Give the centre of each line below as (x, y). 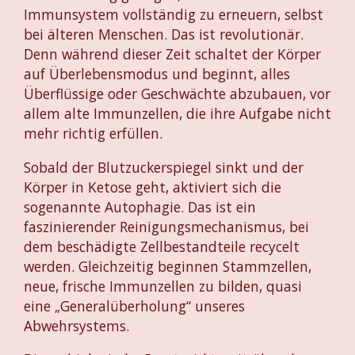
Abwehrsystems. (76, 325)
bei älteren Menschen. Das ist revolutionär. (164, 34)
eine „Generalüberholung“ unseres (134, 305)
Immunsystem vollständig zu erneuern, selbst (174, 15)
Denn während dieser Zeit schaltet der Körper (172, 54)
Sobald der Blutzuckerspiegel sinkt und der (164, 167)
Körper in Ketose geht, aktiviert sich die (153, 187)
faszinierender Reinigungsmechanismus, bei (166, 226)
